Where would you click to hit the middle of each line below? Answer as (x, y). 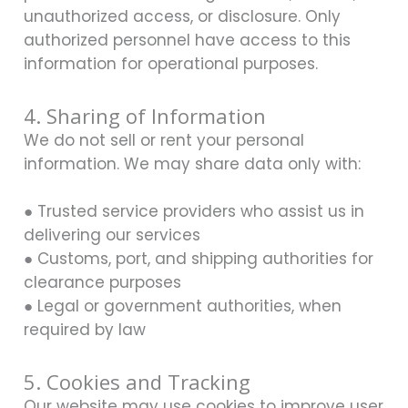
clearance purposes (102, 282)
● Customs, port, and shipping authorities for (199, 258)
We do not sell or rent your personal (164, 140)
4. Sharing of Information (145, 115)
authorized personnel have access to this (187, 41)
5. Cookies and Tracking (137, 381)
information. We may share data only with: (192, 163)
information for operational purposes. (171, 64)
